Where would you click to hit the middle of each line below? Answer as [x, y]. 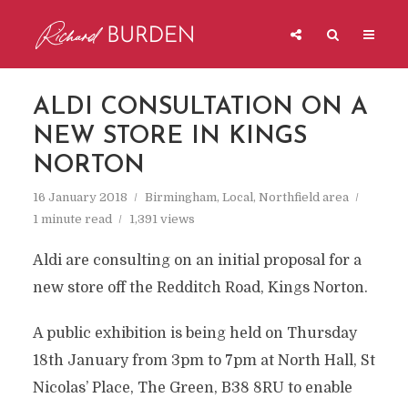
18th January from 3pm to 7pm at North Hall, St [204, 361]
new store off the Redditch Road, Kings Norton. [200, 288]
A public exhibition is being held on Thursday [194, 333]
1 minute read [72, 219]
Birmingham [180, 197]
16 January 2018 [80, 197]
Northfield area [303, 197]
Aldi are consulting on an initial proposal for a [197, 260]
